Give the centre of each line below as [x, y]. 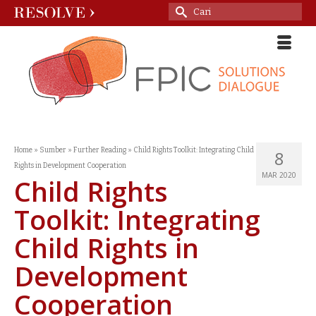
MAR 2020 [279, 175]
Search [186, 10]
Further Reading [100, 150]
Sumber [53, 150]
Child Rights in [107, 248]
